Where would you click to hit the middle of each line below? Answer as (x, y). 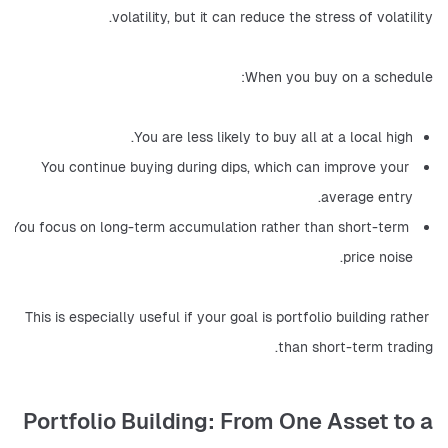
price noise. (378, 257)
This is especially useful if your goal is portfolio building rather (227, 317)
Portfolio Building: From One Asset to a (228, 421)
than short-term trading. (355, 347)
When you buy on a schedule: (339, 77)
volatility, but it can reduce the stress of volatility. (272, 17)
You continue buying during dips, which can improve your (225, 167)
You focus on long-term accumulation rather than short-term (210, 227)
